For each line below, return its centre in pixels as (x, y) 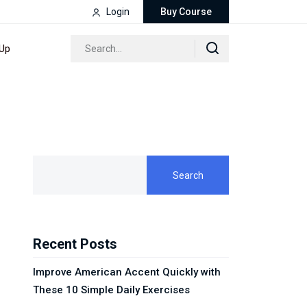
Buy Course (186, 12)
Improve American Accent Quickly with (127, 272)
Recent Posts (75, 244)
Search (188, 175)
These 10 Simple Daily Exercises (111, 290)
